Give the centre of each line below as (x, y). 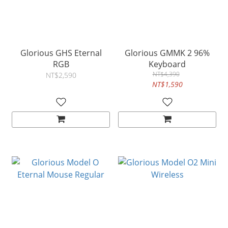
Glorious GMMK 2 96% (167, 53)
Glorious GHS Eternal (61, 53)
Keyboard (167, 64)
